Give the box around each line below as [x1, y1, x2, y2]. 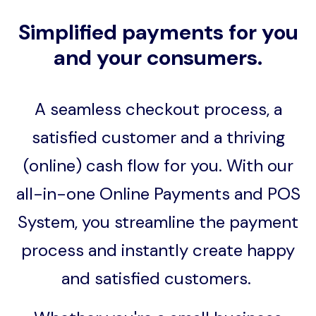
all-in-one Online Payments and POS [16, 182, 300, 205]
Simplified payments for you [18, 18, 298, 46]
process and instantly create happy [21, 238, 295, 261]
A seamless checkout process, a [34, 97, 282, 120]
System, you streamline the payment [18, 210, 298, 233]
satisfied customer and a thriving [31, 126, 285, 148]
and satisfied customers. [61, 267, 255, 289]
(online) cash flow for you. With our [23, 154, 293, 176]
